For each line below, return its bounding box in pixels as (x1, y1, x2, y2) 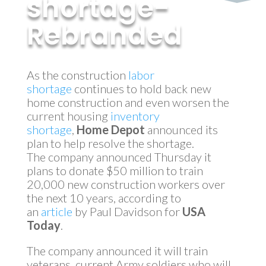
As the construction (26, 68, 128, 82)
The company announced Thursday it (26, 150, 211, 164)
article (40, 204, 72, 218)
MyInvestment (39, 56, 99, 67)
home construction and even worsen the (26, 95, 229, 109)
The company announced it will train (26, 243, 208, 258)
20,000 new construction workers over (26, 177, 225, 191)
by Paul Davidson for (72, 204, 182, 218)
